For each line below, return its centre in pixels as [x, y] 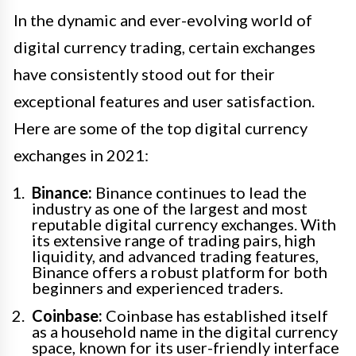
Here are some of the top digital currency [161, 128]
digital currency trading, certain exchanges [164, 47]
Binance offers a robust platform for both [180, 272]
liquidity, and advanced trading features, [175, 256]
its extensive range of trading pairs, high [174, 240]
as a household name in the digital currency [185, 332]
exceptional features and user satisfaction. [164, 101]
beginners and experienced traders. [157, 288]
